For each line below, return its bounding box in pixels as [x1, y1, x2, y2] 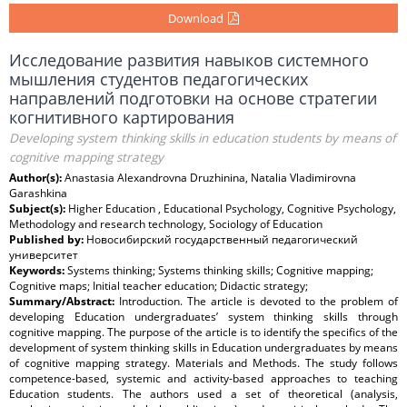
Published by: [9, 232, 86, 247]
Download [168, 10, 223, 26]
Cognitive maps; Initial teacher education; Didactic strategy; [9, 278, 308, 293]
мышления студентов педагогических [9, 68, 308, 90]
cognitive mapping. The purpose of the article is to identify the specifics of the [9, 324, 398, 340]
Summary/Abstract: [9, 293, 119, 309]
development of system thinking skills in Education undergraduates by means [9, 340, 398, 355]
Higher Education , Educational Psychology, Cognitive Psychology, [68, 201, 396, 216]
